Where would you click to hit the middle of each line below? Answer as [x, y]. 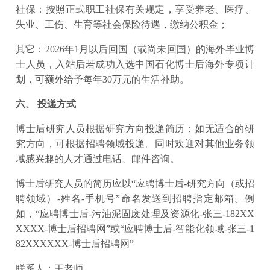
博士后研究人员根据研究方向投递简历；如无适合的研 [135, 129]
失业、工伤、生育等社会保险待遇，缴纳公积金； [122, 24]
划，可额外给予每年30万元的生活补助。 [102, 79]
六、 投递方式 [46, 104]
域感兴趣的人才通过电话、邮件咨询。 [98, 159]
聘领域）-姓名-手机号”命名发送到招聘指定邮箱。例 [135, 199]
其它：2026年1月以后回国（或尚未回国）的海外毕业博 [135, 49]
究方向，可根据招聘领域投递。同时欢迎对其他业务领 [135, 144]
